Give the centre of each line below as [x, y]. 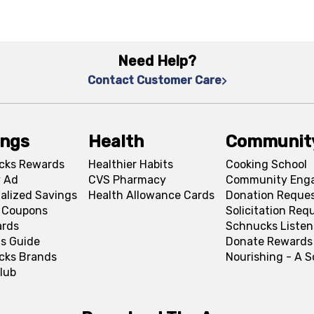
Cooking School [266, 164]
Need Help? [157, 61]
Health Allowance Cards [151, 195]
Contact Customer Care [154, 80]
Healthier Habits [130, 164]
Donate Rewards [269, 241]
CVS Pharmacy [127, 180]
